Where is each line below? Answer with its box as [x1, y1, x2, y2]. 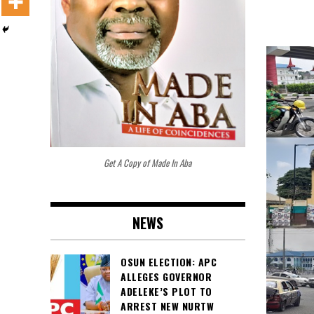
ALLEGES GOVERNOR [121, 268, 212, 284]
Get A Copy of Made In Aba [104, 155, 192, 170]
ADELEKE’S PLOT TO [121, 283, 212, 299]
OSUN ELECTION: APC [121, 254, 217, 269]
